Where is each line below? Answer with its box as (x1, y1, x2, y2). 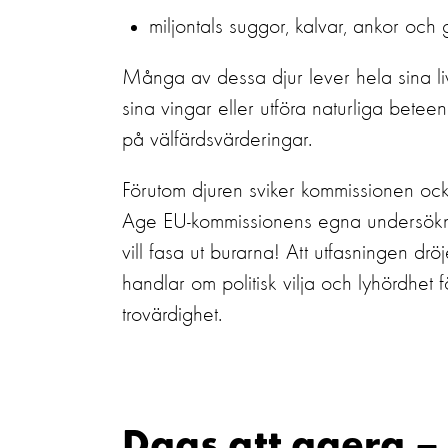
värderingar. (214, 129, 312, 151)
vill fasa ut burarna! (122, 242, 280, 264)
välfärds (150, 129, 214, 151)
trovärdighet (122, 304, 218, 326)
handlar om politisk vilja (122, 273, 315, 295)
